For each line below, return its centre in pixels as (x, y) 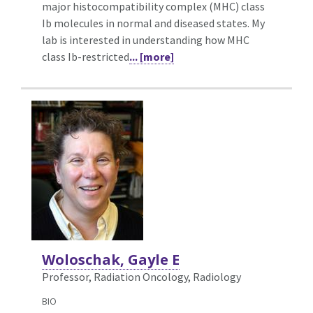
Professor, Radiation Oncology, (117, 276)
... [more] (152, 56)
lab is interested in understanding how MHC (146, 39)
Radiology (217, 276)
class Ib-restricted (86, 56)
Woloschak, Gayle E (111, 259)
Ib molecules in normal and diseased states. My (153, 23)
